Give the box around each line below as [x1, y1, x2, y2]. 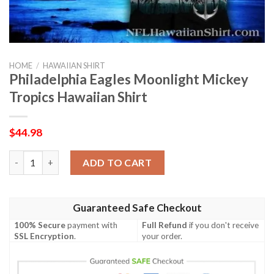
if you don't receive [187, 220, 259, 230]
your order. [142, 231, 183, 241]
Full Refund [142, 220, 188, 230]
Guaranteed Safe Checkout [72, 201, 202, 214]
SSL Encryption [14, 231, 75, 241]
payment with [65, 220, 118, 230]
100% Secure [14, 220, 66, 230]
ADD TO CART [83, 156, 152, 168]
